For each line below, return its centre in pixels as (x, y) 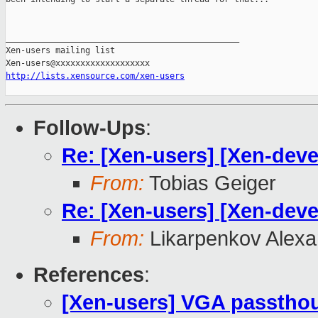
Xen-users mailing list (60, 51)
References (89, 275)
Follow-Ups (89, 128)
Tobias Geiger (210, 183)
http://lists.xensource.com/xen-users (95, 76)
